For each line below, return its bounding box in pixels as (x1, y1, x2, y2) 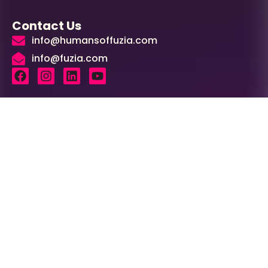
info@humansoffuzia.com (31, 33, 157, 47)
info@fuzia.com (31, 51, 108, 65)
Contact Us (12, 17, 81, 34)
